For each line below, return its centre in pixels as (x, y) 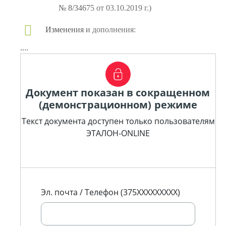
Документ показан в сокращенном (118, 93)
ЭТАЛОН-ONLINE (118, 133)
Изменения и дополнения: (91, 30)
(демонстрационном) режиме (118, 105)
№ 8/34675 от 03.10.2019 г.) (105, 8)
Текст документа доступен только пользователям (118, 121)
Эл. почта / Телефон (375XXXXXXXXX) (110, 192)
